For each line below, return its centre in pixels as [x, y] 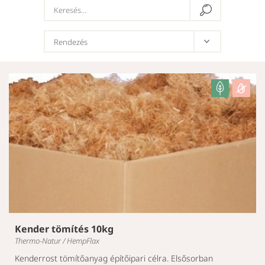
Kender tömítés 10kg [64, 229]
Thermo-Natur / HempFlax [57, 240]
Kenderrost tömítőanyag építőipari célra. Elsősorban [114, 258]
